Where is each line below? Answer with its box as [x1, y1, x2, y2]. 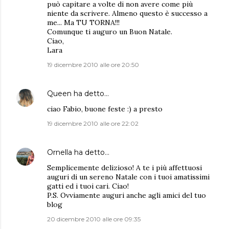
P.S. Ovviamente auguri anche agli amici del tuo [47, 191, 206, 200]
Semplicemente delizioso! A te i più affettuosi [47, 163, 202, 172]
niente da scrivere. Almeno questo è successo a [47, 9, 208, 18]
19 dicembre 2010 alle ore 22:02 [47, 120, 139, 127]
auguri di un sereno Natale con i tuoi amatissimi [47, 172, 210, 181]
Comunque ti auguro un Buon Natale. [47, 27, 172, 36]
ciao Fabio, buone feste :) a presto [47, 104, 163, 113]
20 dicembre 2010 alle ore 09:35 [47, 215, 141, 223]
